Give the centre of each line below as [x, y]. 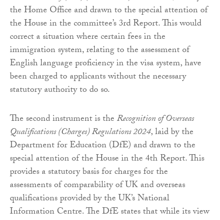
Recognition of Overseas [155, 120]
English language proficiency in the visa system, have [106, 64]
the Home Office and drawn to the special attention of [109, 11]
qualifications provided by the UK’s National [90, 199]
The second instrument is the [63, 120]
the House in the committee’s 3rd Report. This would [106, 25]
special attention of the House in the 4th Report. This [107, 160]
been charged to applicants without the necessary [98, 78]
